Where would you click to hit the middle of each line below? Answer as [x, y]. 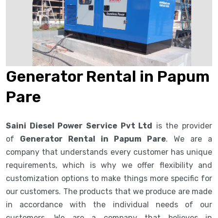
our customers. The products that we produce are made [109, 191]
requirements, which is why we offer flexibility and [109, 165]
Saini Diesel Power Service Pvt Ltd [79, 126]
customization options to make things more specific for [109, 178]
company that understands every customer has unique [109, 152]
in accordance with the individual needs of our [109, 204]
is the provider [182, 126]
